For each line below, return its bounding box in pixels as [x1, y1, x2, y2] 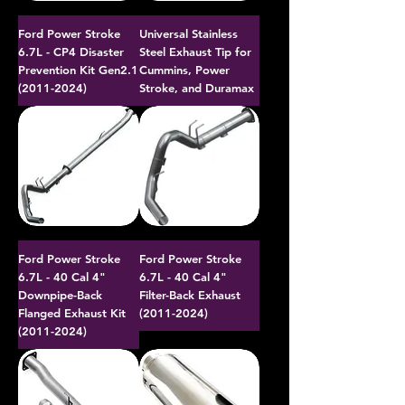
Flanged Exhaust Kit [18, 306, 126, 320]
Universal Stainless [138, 25, 238, 41]
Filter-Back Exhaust [138, 287, 240, 302]
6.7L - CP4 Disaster [18, 43, 124, 59]
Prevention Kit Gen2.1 [18, 61, 138, 77]
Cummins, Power [138, 61, 230, 77]
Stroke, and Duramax [138, 80, 254, 95]
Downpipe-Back [18, 287, 102, 302]
